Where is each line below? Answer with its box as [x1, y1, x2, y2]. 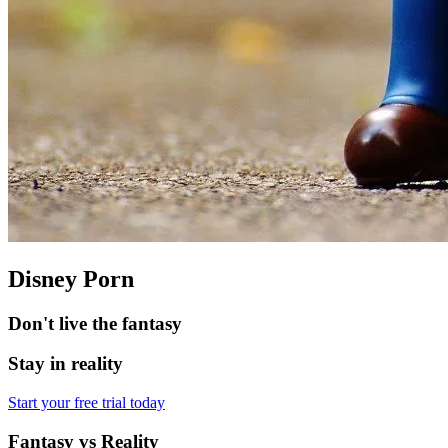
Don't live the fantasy [8, 312, 182, 334]
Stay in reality [8, 353, 123, 375]
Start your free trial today [8, 394, 165, 412]
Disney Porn [8, 265, 134, 292]
